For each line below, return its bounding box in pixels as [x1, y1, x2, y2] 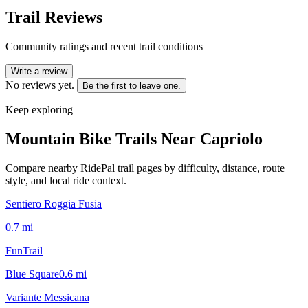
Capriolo [200, 129, 263, 148]
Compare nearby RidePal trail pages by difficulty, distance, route [5, 162, 285, 174]
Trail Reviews [5, 8, 102, 26]
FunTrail [5, 244, 43, 256]
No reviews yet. [5, 78, 74, 91]
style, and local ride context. [5, 174, 126, 186]
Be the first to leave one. [82, 80, 181, 91]
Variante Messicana [5, 291, 89, 303]
